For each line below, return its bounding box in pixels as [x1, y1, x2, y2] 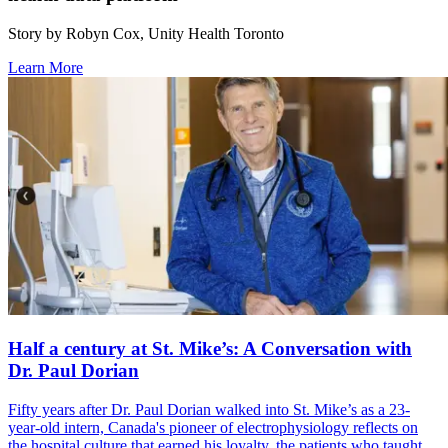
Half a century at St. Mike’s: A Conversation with [8, 338, 412, 360]
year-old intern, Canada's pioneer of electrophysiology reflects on [8, 418, 418, 436]
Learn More [8, 58, 83, 76]
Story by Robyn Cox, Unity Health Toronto [8, 24, 284, 42]
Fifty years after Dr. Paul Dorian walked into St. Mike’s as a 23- [8, 400, 410, 418]
